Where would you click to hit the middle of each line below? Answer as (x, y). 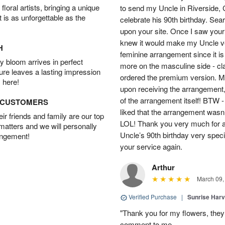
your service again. (151, 147)
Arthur (163, 167)
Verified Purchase (153, 197)
